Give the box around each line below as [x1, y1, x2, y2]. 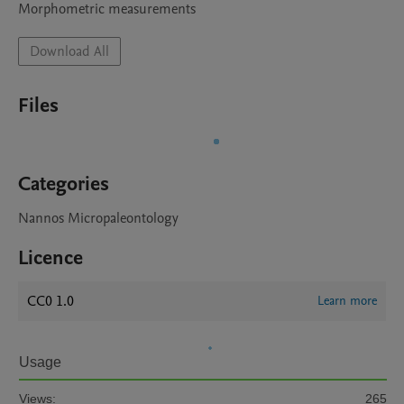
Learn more [317, 292, 377, 309]
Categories [18, 170, 109, 197]
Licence [18, 244, 83, 271]
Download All [30, 41, 109, 61]
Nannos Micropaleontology [18, 208, 179, 228]
